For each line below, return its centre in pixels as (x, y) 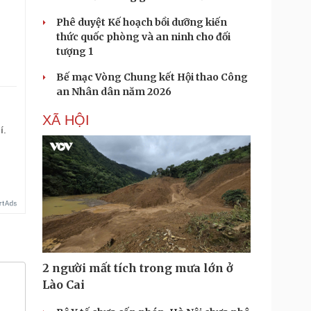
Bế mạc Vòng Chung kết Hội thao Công (152, 77)
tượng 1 (75, 51)
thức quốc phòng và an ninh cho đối (143, 37)
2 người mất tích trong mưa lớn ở (138, 268)
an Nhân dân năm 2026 (114, 92)
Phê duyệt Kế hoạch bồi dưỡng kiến (142, 22)
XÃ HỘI (66, 120)
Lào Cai (64, 285)
